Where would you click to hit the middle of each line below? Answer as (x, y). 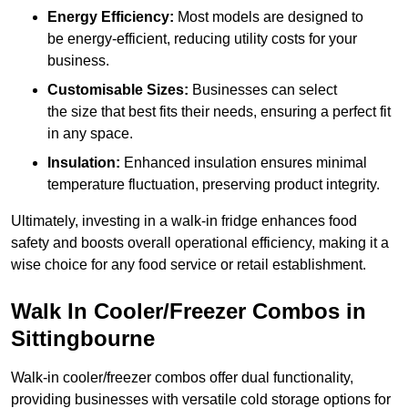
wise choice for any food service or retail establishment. (189, 265)
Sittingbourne (83, 339)
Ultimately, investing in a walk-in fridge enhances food (184, 221)
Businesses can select (263, 90)
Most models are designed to (269, 17)
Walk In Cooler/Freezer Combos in (189, 311)
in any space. (90, 134)
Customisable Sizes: (118, 90)
